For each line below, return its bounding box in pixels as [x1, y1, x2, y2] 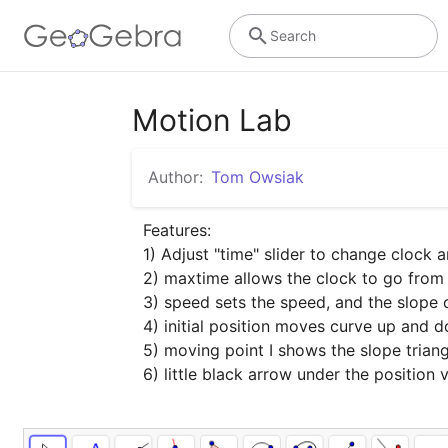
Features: [143, 219, 212, 240]
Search [269, 26, 316, 44]
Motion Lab [132, 102, 292, 138]
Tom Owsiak [211, 167, 304, 187]
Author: [148, 167, 203, 187]
